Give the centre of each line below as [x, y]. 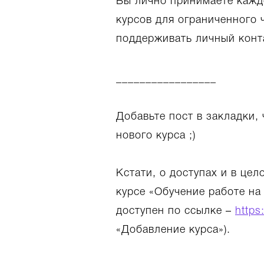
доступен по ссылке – [176, 211]
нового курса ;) [156, 136]
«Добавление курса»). [173, 230]
